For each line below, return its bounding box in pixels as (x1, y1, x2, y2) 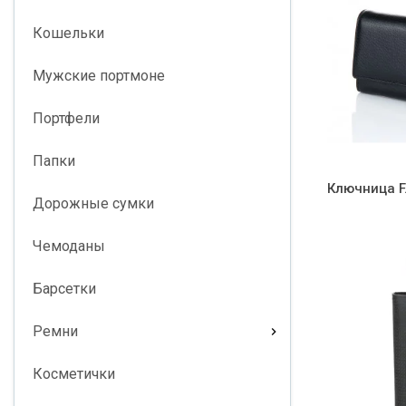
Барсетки (33, 280, 96, 297)
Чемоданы (33, 237, 105, 255)
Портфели (33, 110, 100, 127)
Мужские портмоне (33, 67, 165, 84)
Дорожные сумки (33, 195, 154, 212)
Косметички (33, 365, 115, 382)
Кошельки (33, 24, 104, 42)
